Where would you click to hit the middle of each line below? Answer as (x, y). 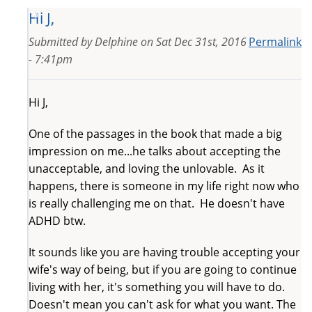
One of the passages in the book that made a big (155, 133)
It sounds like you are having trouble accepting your (164, 252)
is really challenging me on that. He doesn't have (157, 203)
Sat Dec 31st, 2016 (201, 41)
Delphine (116, 41)
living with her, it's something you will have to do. (159, 287)
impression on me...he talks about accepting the (155, 151)
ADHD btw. (57, 220)
